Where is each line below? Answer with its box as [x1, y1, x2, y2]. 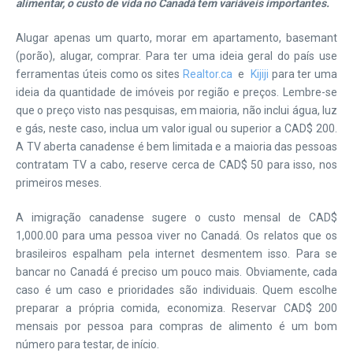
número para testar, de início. [16, 338, 159, 351]
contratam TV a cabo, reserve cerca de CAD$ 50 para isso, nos [16, 158, 337, 171]
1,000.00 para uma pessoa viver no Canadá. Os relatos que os [16, 229, 337, 242]
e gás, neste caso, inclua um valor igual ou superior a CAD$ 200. [16, 122, 337, 135]
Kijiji [247, 68, 269, 80]
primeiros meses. [16, 176, 102, 189]
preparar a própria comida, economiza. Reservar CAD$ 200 [16, 302, 337, 314]
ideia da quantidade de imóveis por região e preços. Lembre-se [16, 86, 337, 98]
